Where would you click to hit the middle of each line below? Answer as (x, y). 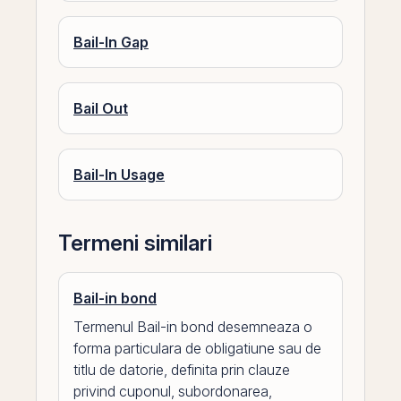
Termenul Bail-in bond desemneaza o (193, 327)
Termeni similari (135, 243)
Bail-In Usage (119, 175)
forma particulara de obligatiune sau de (197, 348)
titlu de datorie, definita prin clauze (182, 370)
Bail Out (101, 108)
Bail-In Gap (111, 42)
